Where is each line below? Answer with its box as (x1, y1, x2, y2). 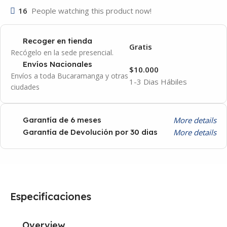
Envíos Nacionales (23, 59, 92, 69)
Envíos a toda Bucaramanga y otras (11, 70, 128, 81)
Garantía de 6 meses (23, 115, 101, 125)
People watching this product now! (31, 5, 152, 16)
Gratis (129, 41, 152, 52)
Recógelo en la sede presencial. (11, 47, 113, 57)
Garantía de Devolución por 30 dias (23, 127, 158, 137)
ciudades (11, 82, 40, 92)
